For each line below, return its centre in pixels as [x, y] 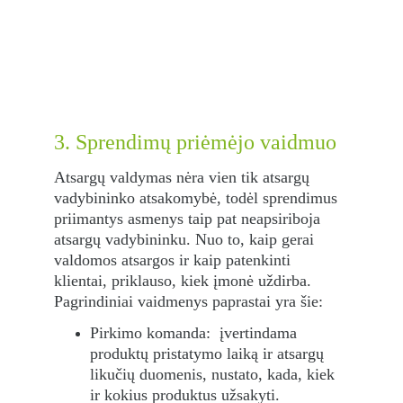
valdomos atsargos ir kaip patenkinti [175, 260]
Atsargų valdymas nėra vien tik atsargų [184, 177]
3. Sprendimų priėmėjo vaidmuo [198, 142]
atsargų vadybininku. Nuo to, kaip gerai [186, 239]
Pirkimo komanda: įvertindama [196, 333]
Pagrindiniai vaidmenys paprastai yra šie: [188, 301]
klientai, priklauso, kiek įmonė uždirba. [185, 281]
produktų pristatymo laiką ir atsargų [209, 354]
